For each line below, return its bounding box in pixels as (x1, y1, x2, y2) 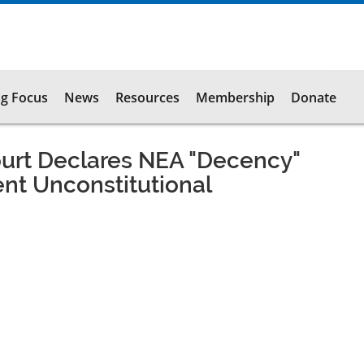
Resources (115, 88, 180, 106)
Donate (291, 88, 336, 106)
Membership (196, 88, 275, 106)
